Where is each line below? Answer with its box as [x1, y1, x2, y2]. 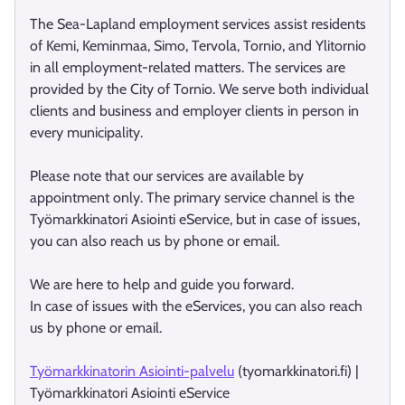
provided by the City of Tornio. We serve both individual [30, 80, 369, 98]
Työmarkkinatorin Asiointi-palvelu [30, 363, 234, 380]
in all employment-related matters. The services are [30, 59, 345, 76]
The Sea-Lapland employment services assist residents [30, 15, 366, 33]
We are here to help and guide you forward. [30, 276, 297, 293]
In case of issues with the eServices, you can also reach [30, 297, 363, 315]
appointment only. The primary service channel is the [30, 189, 354, 206]
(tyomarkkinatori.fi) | [234, 363, 359, 380]
